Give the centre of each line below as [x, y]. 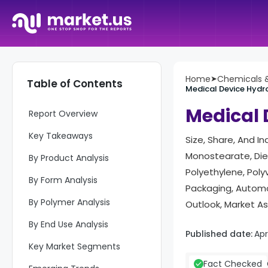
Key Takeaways [61, 136]
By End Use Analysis [68, 224]
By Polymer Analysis [69, 202]
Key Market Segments [74, 246]
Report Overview [63, 114]
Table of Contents [75, 84]
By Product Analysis [69, 158]
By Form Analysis [63, 180]
